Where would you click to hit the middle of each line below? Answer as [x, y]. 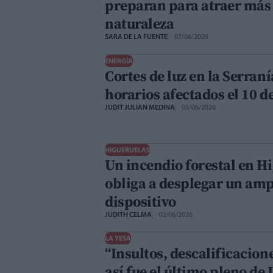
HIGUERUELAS [127, 150]
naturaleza [140, 24]
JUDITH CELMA [128, 215]
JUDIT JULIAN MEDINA [140, 108]
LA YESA [118, 239]
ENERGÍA [119, 61]
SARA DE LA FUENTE [136, 37]
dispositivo [140, 201]
